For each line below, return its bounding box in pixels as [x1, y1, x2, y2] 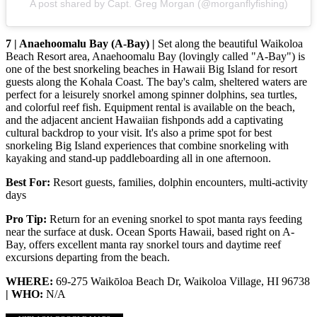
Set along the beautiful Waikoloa [158, 38, 303, 50]
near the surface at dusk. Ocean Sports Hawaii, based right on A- [6, 226, 294, 238]
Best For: [6, 176, 50, 189]
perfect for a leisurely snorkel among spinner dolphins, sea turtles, [6, 88, 297, 101]
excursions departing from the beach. [6, 251, 170, 264]
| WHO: [6, 288, 46, 301]
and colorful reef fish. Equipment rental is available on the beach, [6, 101, 295, 114]
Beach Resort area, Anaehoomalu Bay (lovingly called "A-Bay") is [6, 50, 305, 63]
